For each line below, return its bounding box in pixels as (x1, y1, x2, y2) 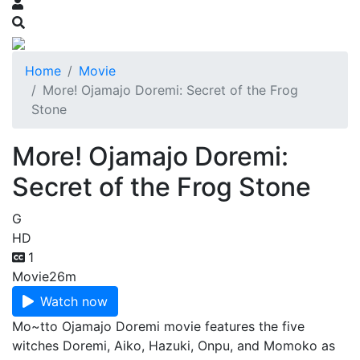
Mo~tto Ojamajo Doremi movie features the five (12, 318, 305, 334)
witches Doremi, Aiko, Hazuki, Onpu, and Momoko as (12, 337, 335, 354)
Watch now (40, 293, 108, 309)
